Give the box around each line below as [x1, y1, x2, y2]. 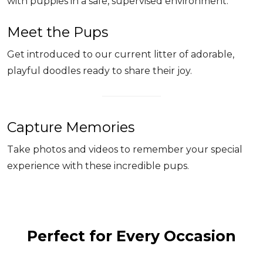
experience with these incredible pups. [7, 160, 189, 172]
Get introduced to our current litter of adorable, [7, 49, 234, 60]
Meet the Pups [7, 23, 108, 41]
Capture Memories [7, 119, 134, 136]
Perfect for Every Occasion [27, 227, 236, 245]
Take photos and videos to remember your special [7, 144, 242, 156]
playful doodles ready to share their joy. [7, 65, 192, 77]
